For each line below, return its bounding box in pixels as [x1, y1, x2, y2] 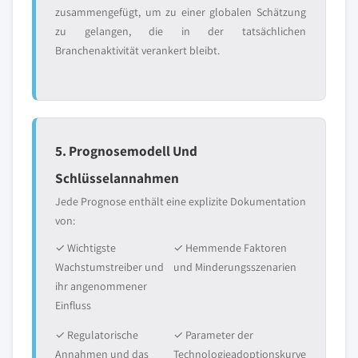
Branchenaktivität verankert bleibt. [55, 43, 220, 58]
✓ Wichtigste [55, 241, 116, 255]
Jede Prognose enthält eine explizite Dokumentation [55, 194, 306, 209]
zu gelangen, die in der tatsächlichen [55, 24, 306, 38]
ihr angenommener [55, 279, 147, 293]
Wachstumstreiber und [55, 260, 164, 274]
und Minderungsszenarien [173, 260, 296, 274]
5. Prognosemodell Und [55, 141, 197, 160]
